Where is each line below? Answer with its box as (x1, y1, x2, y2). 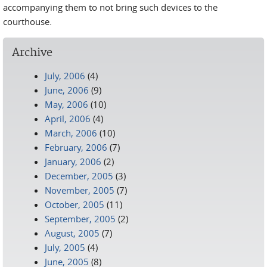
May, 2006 (45, 98, 88, 110)
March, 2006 (45, 127, 97, 139)
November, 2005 (45, 184, 114, 196)
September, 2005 (45, 213, 116, 225)
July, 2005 (45, 241, 85, 253)
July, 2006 (45, 70, 85, 82)
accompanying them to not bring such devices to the (3, 1, 218, 13)
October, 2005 (45, 198, 104, 210)
